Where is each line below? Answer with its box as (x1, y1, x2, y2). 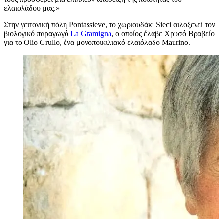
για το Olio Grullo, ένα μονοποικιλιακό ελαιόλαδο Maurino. (4, 38, 190, 47)
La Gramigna (70, 29, 111, 38)
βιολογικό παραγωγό (4, 29, 70, 38)
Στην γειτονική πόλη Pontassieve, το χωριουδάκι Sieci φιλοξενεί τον (4, 21, 215, 29)
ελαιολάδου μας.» (4, 4, 60, 13)
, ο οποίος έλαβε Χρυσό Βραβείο (111, 29, 215, 38)
